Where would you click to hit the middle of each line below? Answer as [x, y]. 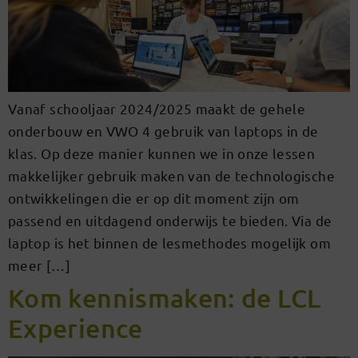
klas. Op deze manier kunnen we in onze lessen [162, 153]
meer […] [39, 265]
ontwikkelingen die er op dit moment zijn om [154, 198]
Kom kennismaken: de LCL [165, 298]
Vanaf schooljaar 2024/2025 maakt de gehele [157, 109]
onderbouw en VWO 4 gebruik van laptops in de [163, 131]
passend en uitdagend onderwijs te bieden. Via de [170, 221]
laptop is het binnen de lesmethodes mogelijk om [169, 243]
